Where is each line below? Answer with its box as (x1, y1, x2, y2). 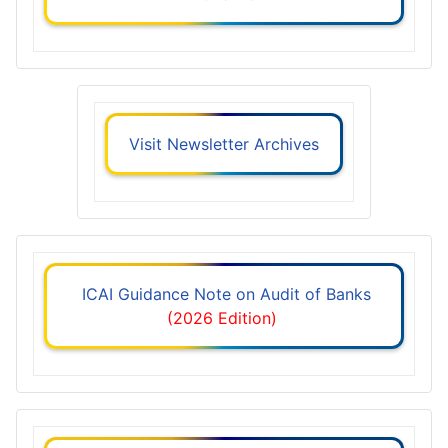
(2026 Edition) (166, 308, 282, 329)
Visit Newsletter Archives (124, 134, 324, 155)
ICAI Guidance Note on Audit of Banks (77, 284, 371, 305)
